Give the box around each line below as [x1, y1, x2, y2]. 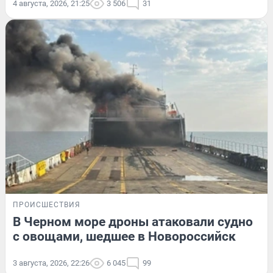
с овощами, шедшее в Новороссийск [13, 229, 236, 244]
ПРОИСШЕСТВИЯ [13, 200, 80, 210]
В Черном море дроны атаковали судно [13, 214, 253, 230]
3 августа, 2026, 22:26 [13, 258, 90, 268]
